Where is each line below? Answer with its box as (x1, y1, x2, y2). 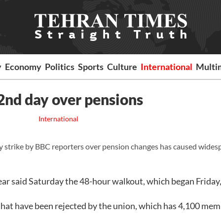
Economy (5, 61, 42, 72)
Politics (45, 61, 75, 72)
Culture (107, 61, 138, 72)
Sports (78, 61, 104, 72)
